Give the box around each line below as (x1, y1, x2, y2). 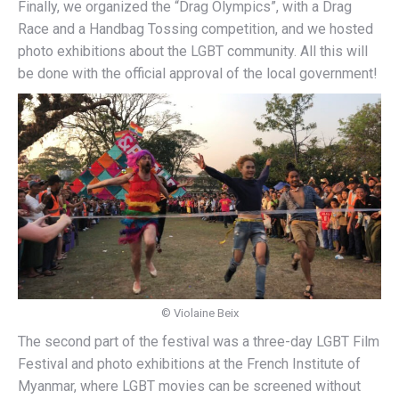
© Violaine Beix (160, 305, 239, 320)
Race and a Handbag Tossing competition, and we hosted (18, 20, 373, 37)
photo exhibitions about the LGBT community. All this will (18, 42, 368, 60)
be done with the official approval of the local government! (18, 64, 378, 82)
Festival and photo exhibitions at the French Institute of (18, 354, 361, 372)
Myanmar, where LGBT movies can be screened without (18, 377, 361, 395)
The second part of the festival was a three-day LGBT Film (18, 332, 379, 350)
